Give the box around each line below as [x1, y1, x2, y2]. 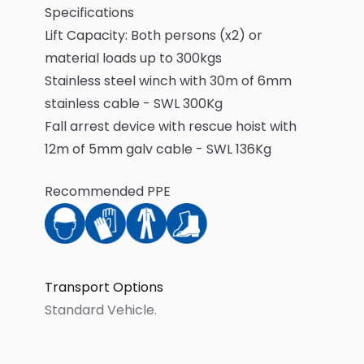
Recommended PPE [45, 182, 171, 201]
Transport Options [45, 278, 163, 297]
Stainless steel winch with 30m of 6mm [45, 71, 292, 90]
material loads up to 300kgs [45, 49, 222, 67]
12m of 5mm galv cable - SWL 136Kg [45, 140, 271, 158]
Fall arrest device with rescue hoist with [45, 117, 297, 136]
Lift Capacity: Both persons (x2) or [45, 26, 262, 45]
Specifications [45, 3, 134, 22]
